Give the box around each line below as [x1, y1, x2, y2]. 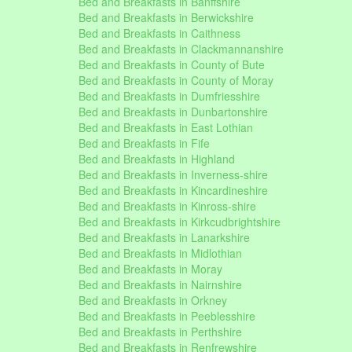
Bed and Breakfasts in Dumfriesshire [79, 88, 260, 104]
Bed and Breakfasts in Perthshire [79, 324, 242, 339]
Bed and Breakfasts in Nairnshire [79, 277, 242, 292]
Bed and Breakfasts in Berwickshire [79, 9, 254, 25]
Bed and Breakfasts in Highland [79, 151, 235, 167]
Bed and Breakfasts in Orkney [79, 292, 227, 308]
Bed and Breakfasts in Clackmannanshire [79, 41, 284, 57]
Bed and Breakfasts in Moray [79, 261, 222, 277]
